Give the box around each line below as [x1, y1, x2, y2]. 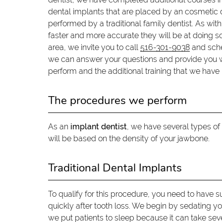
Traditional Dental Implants [48, 160, 182, 176]
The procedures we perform [48, 93, 187, 109]
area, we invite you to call [48, 43, 141, 53]
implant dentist [70, 122, 127, 132]
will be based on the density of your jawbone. [48, 134, 210, 144]
